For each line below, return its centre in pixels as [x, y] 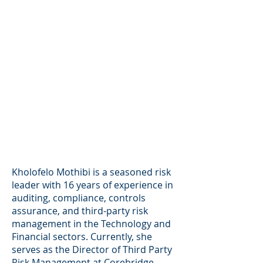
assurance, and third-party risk [80, 210]
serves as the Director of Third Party [92, 249]
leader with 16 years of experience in [92, 185]
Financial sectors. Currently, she [82, 236]
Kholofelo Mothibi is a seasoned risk [91, 172]
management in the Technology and [91, 223]
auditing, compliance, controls [79, 198]
